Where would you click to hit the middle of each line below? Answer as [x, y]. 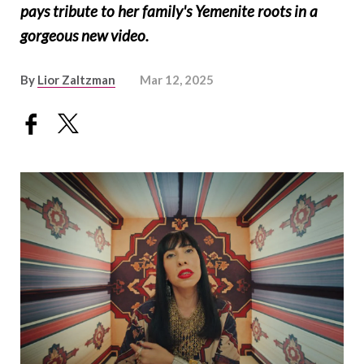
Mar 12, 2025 [177, 80]
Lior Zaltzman [76, 80]
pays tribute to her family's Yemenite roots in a [169, 11]
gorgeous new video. [84, 35]
